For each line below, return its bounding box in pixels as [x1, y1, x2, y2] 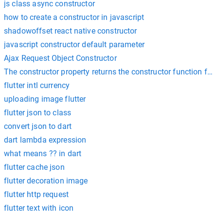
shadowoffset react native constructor [4, 26, 137, 36]
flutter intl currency [4, 81, 70, 90]
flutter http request [4, 190, 69, 199]
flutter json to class [4, 108, 72, 117]
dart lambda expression [4, 135, 87, 145]
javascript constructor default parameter [4, 40, 145, 49]
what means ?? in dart [4, 149, 82, 158]
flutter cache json [4, 163, 65, 172]
